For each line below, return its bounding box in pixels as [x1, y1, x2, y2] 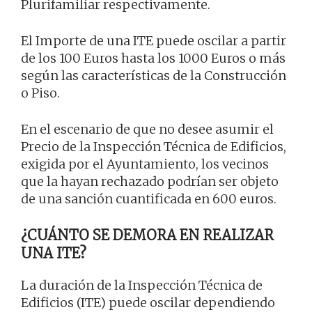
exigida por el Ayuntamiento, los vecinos [21, 156, 269, 173]
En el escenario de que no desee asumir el [21, 121, 274, 138]
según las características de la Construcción [21, 68, 286, 84]
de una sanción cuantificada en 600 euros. [21, 191, 276, 208]
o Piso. [21, 85, 60, 102]
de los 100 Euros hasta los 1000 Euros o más [21, 50, 286, 67]
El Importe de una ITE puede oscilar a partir [21, 33, 286, 49]
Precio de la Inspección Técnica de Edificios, [21, 139, 286, 155]
